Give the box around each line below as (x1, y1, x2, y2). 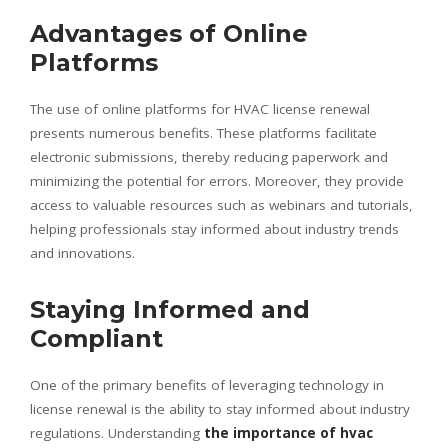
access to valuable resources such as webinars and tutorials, (30, 195, 413, 214)
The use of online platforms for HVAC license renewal (30, 99, 370, 118)
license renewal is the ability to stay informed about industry (30, 399, 410, 418)
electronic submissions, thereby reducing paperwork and (30, 147, 388, 166)
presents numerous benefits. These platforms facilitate (30, 123, 377, 142)
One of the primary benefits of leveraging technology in (30, 375, 384, 394)
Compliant (30, 323, 163, 353)
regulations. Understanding (30, 423, 204, 442)
